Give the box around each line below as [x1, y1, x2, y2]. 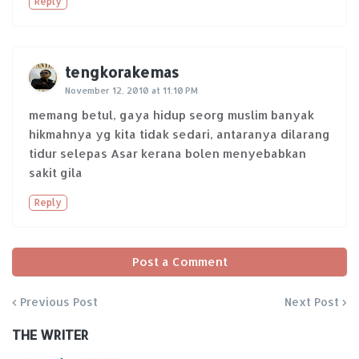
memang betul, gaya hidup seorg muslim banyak [29, 107, 314, 123]
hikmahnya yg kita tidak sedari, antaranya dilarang [29, 127, 330, 143]
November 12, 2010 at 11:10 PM [65, 85, 198, 97]
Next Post [284, 295, 339, 309]
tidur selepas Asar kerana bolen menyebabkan [29, 146, 306, 162]
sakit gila [29, 165, 83, 181]
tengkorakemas [65, 63, 179, 82]
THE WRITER [12, 326, 89, 344]
